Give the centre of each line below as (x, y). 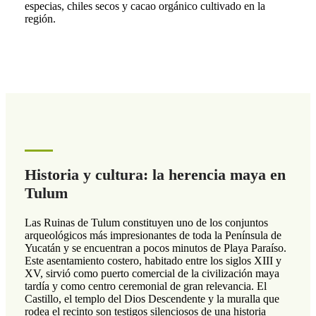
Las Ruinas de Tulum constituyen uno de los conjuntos (146, 223)
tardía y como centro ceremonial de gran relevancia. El (145, 286)
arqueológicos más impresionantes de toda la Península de (153, 236)
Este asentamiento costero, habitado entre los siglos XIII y (153, 261)
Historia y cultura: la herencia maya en (155, 175)
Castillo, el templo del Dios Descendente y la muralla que (152, 299)
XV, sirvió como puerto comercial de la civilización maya (152, 274)
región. (40, 19)
